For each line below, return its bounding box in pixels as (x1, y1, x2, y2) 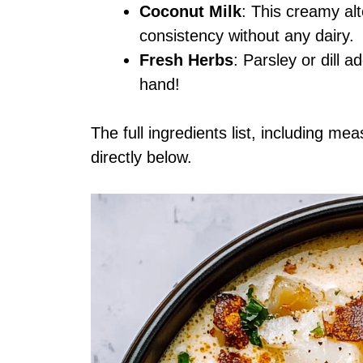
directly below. (91, 147, 192, 166)
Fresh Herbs (139, 50, 233, 69)
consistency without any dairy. (139, 26, 354, 45)
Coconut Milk (139, 2, 241, 20)
